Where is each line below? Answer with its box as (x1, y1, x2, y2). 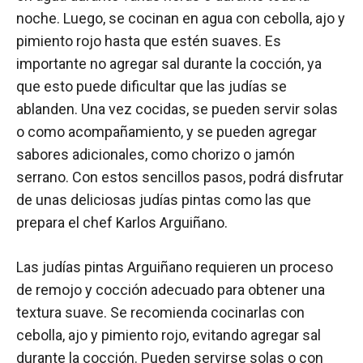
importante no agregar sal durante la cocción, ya (16, 54, 322, 72)
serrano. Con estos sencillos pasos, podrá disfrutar (16, 168, 344, 186)
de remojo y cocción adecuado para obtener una (16, 280, 325, 298)
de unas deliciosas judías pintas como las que (16, 190, 311, 208)
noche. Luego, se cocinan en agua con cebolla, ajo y (16, 9, 345, 27)
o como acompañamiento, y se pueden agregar (16, 122, 317, 140)
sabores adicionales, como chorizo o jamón (16, 145, 295, 163)
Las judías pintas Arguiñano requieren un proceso (16, 258, 333, 275)
